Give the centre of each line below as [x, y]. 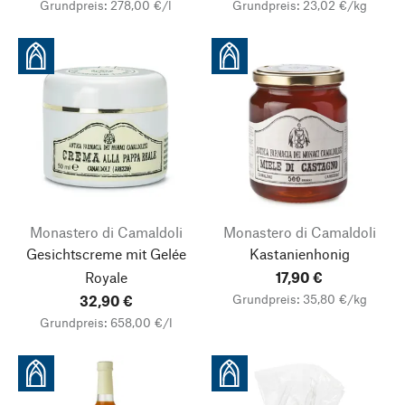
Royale [106, 277]
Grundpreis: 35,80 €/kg [299, 299]
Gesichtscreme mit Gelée [106, 254]
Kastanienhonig [299, 254]
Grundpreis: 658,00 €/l [106, 322]
